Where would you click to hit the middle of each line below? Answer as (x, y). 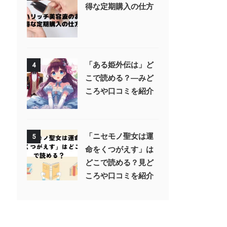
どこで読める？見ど (119, 162)
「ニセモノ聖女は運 (119, 136)
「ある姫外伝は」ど (119, 65)
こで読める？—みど (119, 78)
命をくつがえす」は (119, 149)
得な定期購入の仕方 (119, 6)
